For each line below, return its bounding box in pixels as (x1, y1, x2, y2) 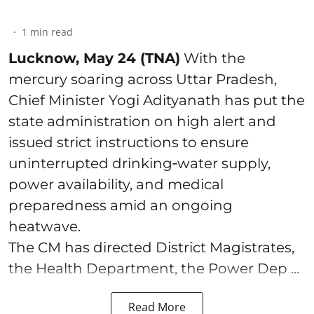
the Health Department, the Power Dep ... (8, 260, 299, 278)
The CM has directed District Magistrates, (8, 239, 294, 257)
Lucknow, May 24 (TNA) (8, 50, 180, 67)
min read (30, 25, 73, 39)
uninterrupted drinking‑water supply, (8, 155, 271, 172)
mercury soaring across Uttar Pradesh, (8, 71, 277, 88)
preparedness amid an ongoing (8, 197, 233, 214)
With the (180, 50, 245, 67)
